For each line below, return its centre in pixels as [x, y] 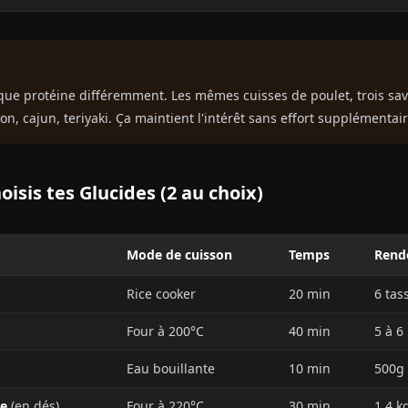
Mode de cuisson [179, 255]
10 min [310, 368]
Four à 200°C [165, 331]
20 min [310, 294]
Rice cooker [161, 294]
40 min [310, 331]
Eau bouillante [171, 368]
